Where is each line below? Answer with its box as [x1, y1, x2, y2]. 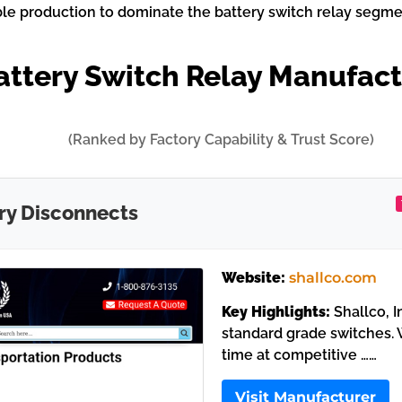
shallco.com [288, 269, 377, 286]
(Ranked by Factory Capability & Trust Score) [68, 131, 375, 148]
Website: [221, 269, 285, 286]
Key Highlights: [221, 303, 330, 321]
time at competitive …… [221, 346, 377, 364]
